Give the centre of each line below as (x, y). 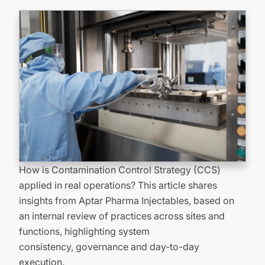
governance (102, 246)
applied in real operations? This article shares (118, 185)
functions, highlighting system (84, 231)
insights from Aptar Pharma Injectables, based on (127, 200)
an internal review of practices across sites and (122, 216)
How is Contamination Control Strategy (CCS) (120, 169)
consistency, (47, 246)
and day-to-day (164, 246)
